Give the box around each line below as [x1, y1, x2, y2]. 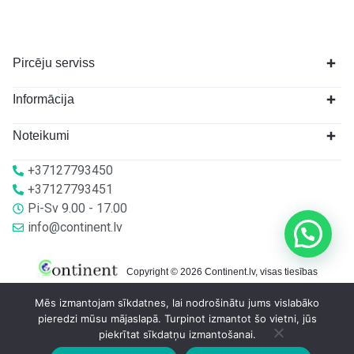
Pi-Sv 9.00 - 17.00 [28, 201, 127, 216]
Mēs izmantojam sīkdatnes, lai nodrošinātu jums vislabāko [35, 296, 319, 309]
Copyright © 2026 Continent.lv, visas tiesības [126, 266, 318, 277]
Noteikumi [13, 129, 70, 142]
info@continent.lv [28, 220, 122, 235]
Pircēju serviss [13, 56, 95, 70]
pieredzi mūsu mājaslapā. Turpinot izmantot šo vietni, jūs [37, 312, 317, 325]
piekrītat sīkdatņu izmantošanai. [98, 328, 256, 341]
